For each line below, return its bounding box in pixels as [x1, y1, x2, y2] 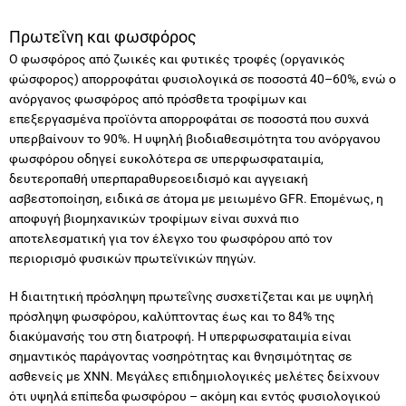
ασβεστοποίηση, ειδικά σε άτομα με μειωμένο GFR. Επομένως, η [9, 190, 383, 206]
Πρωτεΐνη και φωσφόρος [9, 26, 200, 46]
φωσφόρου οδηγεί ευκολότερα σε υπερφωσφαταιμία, [9, 150, 324, 166]
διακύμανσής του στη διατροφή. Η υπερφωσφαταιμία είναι [9, 328, 352, 343]
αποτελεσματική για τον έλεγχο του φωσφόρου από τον [9, 230, 333, 246]
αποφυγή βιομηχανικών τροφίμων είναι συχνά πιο [9, 210, 299, 226]
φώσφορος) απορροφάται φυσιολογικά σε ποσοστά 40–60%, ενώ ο [9, 71, 396, 86]
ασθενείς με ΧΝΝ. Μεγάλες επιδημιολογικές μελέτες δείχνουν [9, 368, 380, 383]
